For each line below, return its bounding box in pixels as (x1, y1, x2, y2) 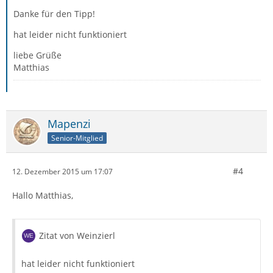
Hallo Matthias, (12, 190, 73, 201)
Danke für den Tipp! (13, 8, 95, 19)
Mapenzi (48, 116, 91, 131)
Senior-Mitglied (51, 132, 103, 143)
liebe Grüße (13, 49, 62, 61)
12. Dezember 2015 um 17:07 (12, 166, 113, 177)
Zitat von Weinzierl (39, 230, 115, 241)
